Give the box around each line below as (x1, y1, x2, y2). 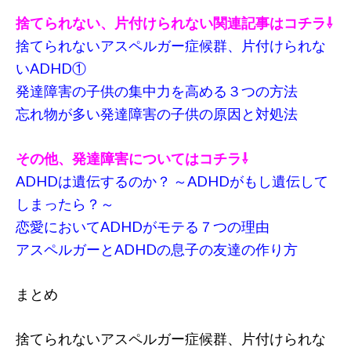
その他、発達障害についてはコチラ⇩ (16, 149, 248, 167)
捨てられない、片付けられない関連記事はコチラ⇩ (16, 13, 333, 31)
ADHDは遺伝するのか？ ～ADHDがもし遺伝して (16, 172, 328, 190)
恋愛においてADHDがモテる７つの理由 (16, 217, 270, 235)
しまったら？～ (16, 194, 114, 212)
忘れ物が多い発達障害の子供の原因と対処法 (16, 104, 298, 122)
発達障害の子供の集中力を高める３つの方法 (16, 81, 298, 100)
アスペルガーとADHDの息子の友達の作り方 (16, 240, 298, 258)
